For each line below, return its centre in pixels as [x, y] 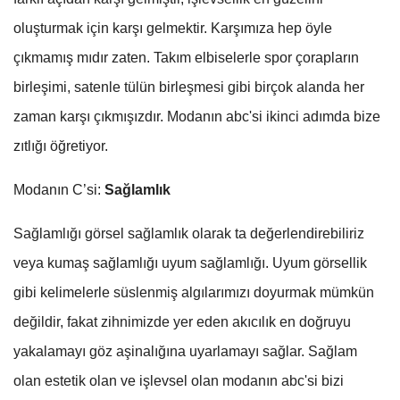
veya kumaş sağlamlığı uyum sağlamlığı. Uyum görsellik [190, 263]
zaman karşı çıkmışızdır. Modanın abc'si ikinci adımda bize [197, 117]
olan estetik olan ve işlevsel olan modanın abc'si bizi [179, 381]
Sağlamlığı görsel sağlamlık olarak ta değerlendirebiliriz [189, 234]
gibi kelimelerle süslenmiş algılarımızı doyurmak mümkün [194, 293]
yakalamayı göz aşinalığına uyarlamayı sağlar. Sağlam [185, 352]
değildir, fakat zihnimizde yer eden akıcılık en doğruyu [182, 322]
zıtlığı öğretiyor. [61, 146]
